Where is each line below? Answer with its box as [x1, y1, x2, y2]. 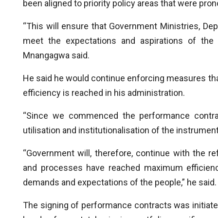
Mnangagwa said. [23, 50, 90, 60]
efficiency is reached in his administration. [23, 88, 185, 98]
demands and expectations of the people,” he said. [23, 177, 217, 187]
